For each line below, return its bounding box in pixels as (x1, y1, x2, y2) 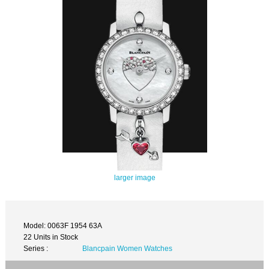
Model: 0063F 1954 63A (23, 221, 103, 229)
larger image (113, 173, 156, 181)
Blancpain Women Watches (82, 244, 172, 252)
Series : (23, 244, 49, 252)
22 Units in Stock (23, 232, 79, 241)
